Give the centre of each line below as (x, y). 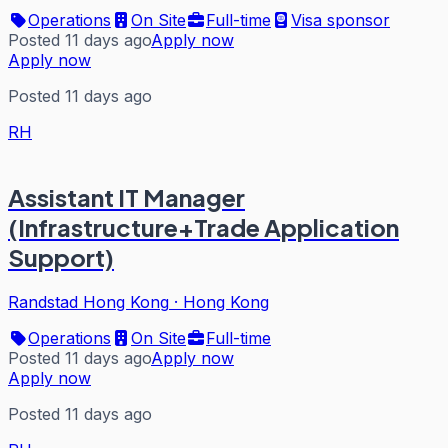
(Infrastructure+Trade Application (203, 227)
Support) (61, 257)
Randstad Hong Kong (88, 302)
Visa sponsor (340, 20)
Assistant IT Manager (126, 197)
